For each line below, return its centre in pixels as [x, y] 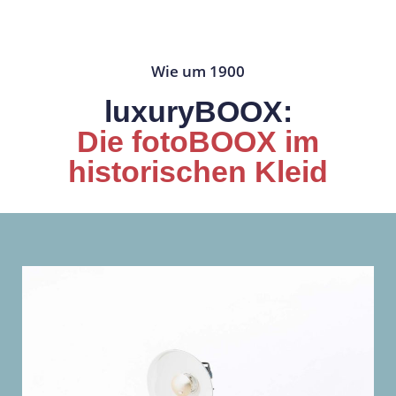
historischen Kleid [198, 171]
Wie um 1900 [198, 71]
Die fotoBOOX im [198, 141]
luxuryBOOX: [198, 111]
